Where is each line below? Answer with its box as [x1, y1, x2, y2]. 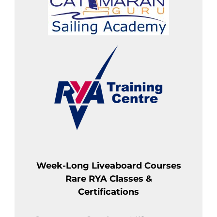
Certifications [78, 186, 139, 197]
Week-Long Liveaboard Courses [36, 160, 181, 171]
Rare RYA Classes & [65, 173, 152, 184]
